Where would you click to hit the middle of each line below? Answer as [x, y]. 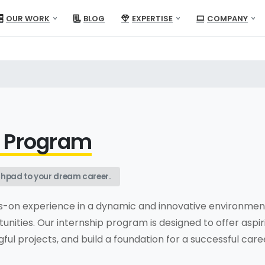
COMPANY [228, 18]
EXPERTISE [153, 18]
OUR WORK [28, 18]
